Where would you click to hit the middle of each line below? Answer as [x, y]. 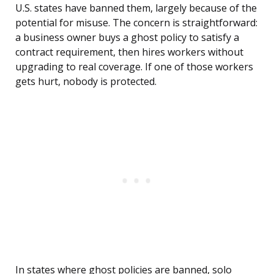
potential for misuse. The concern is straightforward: [136, 23]
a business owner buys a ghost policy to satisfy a [127, 38]
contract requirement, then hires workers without [129, 52]
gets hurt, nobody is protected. [86, 82]
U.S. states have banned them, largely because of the [136, 8]
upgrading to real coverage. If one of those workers [134, 67]
